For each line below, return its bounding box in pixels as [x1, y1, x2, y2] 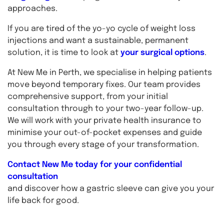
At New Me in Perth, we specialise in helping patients [7, 68, 212, 77]
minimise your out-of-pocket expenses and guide [7, 128, 202, 137]
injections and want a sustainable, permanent [7, 36, 188, 45]
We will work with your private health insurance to [7, 116, 201, 125]
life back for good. [7, 196, 79, 205]
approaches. [7, 4, 57, 13]
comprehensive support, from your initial [7, 92, 168, 101]
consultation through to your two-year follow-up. [7, 104, 203, 113]
